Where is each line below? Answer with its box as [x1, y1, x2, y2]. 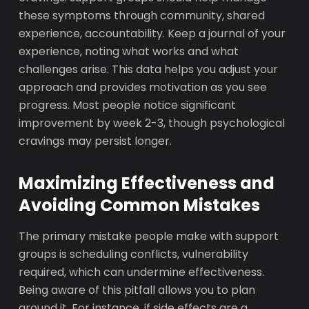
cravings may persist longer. [19, 133, 172, 149]
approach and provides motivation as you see [19, 79, 268, 95]
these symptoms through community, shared [19, 8, 266, 23]
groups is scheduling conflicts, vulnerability [19, 246, 249, 262]
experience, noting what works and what [19, 43, 239, 59]
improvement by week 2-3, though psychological [19, 115, 286, 131]
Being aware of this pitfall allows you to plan [19, 282, 256, 298]
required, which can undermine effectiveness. [19, 264, 265, 280]
